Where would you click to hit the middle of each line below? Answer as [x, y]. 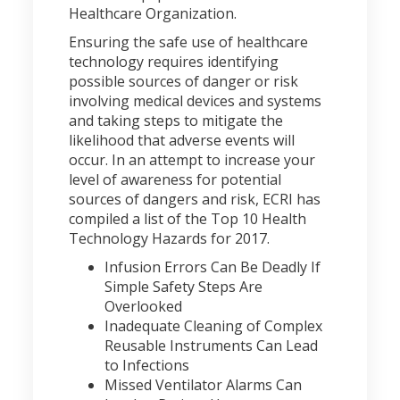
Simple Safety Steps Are [184, 287]
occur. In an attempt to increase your [192, 160]
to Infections [147, 365]
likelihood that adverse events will [182, 140]
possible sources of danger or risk [184, 81]
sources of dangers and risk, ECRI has [195, 199]
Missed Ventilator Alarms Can [204, 385]
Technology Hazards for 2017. [170, 238]
